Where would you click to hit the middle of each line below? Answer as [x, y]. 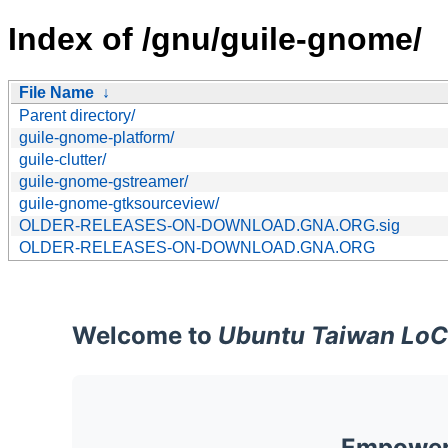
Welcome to [145, 335]
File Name [56, 92]
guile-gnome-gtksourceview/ [119, 203]
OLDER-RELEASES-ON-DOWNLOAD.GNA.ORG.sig [209, 225]
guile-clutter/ [62, 159]
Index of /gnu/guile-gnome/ [215, 39]
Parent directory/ [77, 115]
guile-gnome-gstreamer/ [103, 181]
